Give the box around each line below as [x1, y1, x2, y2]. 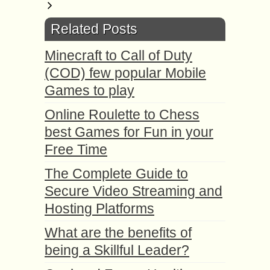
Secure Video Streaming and [45, 183, 222, 199]
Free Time [45, 142, 107, 157]
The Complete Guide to [45, 166, 188, 181]
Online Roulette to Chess [45, 107, 199, 122]
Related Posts [51, 21, 137, 37]
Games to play [45, 83, 134, 98]
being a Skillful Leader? [45, 242, 189, 258]
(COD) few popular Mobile [45, 65, 206, 81]
